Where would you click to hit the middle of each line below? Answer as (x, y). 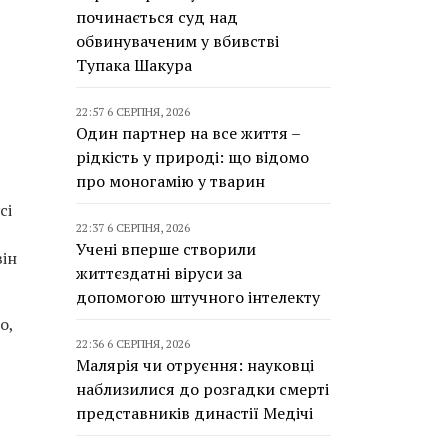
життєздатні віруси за (159, 273)
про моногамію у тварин (170, 181)
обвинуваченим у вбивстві (177, 41)
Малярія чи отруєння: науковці (195, 365)
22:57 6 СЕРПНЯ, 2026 (133, 111)
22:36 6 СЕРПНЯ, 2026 (133, 343)
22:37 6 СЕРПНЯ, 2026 (133, 227)
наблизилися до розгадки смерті (202, 389)
